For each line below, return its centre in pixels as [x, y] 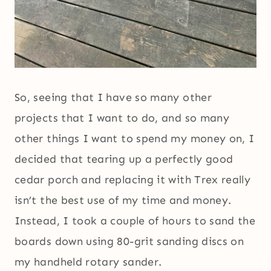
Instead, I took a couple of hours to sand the [135, 221]
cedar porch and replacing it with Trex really [133, 180]
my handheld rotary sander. [88, 262]
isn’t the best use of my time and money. [123, 201]
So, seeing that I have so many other [113, 98]
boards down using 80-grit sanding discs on [129, 242]
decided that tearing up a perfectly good [124, 159]
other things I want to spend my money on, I [135, 139]
